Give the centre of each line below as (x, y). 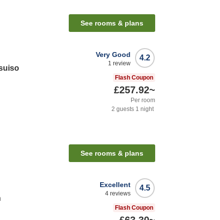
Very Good (113, 55)
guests (124, 109)
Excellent (115, 185)
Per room (143, 100)
